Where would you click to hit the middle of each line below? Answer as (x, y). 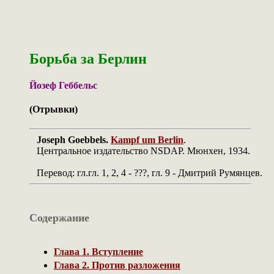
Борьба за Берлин (88, 58)
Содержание (59, 217)
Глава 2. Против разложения (117, 265)
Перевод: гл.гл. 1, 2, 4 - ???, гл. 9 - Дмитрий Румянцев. (146, 172)
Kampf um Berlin (147, 139)
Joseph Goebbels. (74, 139)
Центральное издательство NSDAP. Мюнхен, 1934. (140, 150)
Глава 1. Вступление (98, 251)
